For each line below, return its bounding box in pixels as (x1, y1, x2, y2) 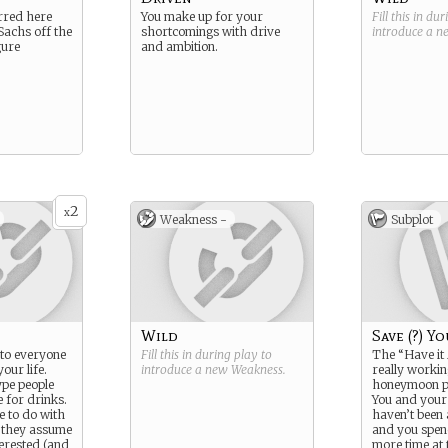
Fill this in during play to (141, 347, 272, 362)
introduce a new (141, 362, 231, 377)
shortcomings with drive (141, 24, 280, 39)
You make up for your (141, 9, 263, 24)
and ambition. (141, 39, 218, 54)
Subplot (391, 212, 433, 227)
